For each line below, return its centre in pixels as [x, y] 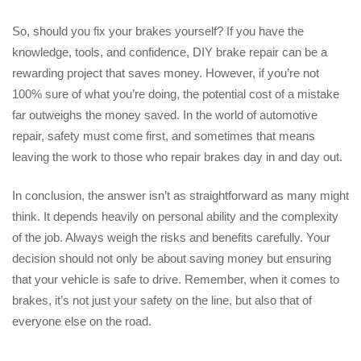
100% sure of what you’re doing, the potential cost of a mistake [176, 93]
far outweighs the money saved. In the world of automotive [165, 114]
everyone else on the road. [82, 322]
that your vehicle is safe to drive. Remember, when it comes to [176, 280]
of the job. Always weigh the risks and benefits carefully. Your [171, 238]
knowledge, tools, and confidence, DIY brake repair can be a [170, 52]
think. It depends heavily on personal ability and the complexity [175, 217]
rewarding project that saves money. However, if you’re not [166, 73]
